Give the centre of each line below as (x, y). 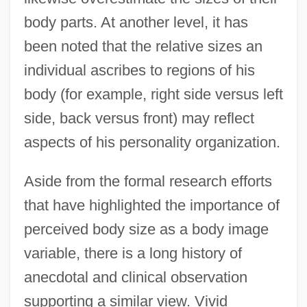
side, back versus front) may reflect (139, 118)
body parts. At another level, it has (136, 22)
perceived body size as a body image (146, 229)
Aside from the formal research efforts (148, 181)
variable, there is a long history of (133, 253)
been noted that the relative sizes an (143, 46)
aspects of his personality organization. (152, 142)
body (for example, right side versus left (153, 94)
